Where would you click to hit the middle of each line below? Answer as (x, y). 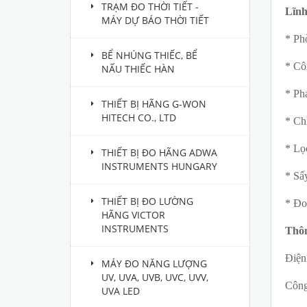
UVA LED (121, 291)
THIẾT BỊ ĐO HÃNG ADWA (159, 152)
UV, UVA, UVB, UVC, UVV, (155, 277)
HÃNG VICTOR (133, 215)
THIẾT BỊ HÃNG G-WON (154, 104)
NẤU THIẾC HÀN (138, 69)
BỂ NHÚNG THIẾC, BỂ (149, 55)
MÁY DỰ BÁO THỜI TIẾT (155, 20)
